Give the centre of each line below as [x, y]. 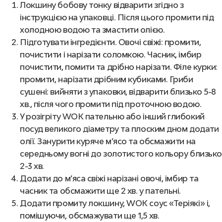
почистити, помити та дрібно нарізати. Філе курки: [119, 67]
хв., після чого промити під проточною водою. [111, 104]
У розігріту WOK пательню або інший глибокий [112, 116]
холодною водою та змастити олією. [92, 30]
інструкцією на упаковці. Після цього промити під [117, 17]
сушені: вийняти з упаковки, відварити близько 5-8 [118, 92]
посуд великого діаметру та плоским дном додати [119, 129]
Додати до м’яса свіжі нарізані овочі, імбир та [109, 178]
